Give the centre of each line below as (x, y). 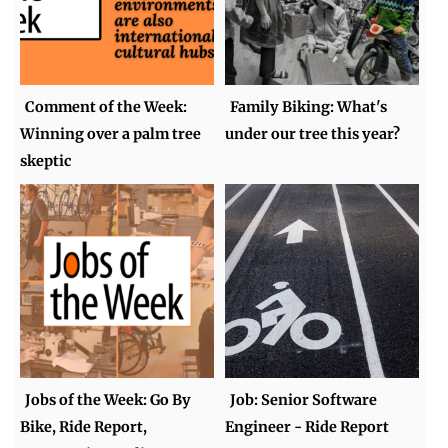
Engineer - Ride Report (307, 426)
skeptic (46, 161)
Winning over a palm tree (111, 134)
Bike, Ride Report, (84, 426)
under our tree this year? (313, 134)
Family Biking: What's (309, 107)
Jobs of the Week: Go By (108, 399)
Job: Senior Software (304, 399)
